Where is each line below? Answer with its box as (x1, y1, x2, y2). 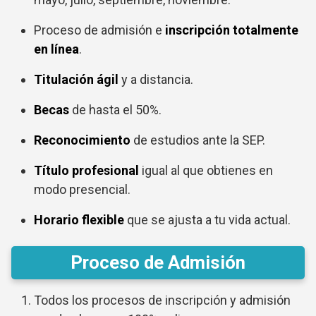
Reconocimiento (34, 133, 133, 148)
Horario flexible (34, 212, 124, 228)
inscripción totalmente (165, 23, 298, 38)
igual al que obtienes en (139, 163, 273, 178)
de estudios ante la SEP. (133, 133, 265, 148)
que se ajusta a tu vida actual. (124, 212, 291, 228)
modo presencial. (34, 182, 130, 197)
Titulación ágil (34, 72, 119, 87)
